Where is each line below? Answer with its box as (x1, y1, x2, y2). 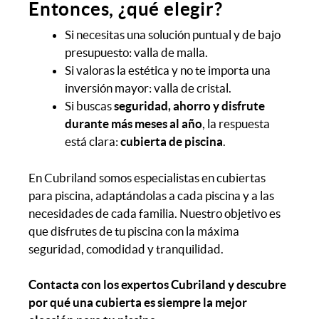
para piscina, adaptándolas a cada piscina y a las (28, 188, 274, 202)
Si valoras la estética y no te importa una (65, 63, 271, 78)
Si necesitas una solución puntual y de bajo (65, 28, 281, 42)
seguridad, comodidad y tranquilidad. (28, 241, 224, 256)
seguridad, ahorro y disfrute (114, 99, 265, 113)
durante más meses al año (65, 117, 202, 131)
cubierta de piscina (120, 135, 223, 149)
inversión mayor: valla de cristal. (65, 81, 231, 95)
